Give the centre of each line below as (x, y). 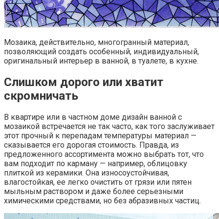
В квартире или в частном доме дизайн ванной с (93, 117)
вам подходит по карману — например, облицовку (96, 163)
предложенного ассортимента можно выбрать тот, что (104, 154)
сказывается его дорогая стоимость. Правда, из (91, 145)
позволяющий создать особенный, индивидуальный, (101, 52)
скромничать (41, 96)
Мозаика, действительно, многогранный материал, (97, 43)
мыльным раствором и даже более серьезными (94, 191)
